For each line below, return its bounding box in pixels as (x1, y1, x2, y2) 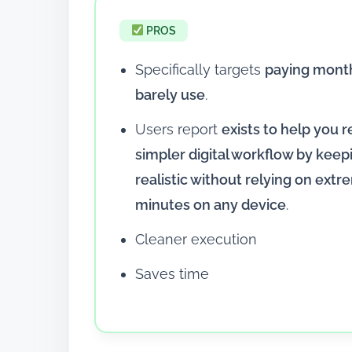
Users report (135, 120, 222, 137)
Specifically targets (135, 60, 265, 78)
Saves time (135, 265, 209, 282)
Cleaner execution (135, 230, 257, 247)
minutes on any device (135, 196, 286, 213)
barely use (135, 86, 205, 103)
